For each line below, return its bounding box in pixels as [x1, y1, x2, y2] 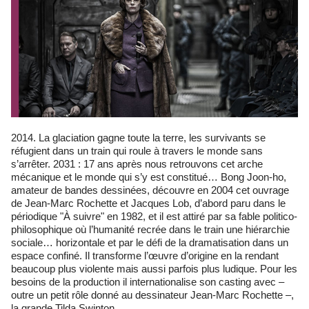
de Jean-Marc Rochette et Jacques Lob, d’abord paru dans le [11, 197, 286, 210]
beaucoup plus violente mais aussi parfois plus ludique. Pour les [11, 263, 297, 275]
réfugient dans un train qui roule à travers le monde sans [11, 145, 263, 157]
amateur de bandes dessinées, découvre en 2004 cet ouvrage [11, 184, 289, 197]
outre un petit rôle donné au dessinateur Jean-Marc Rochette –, [11, 289, 294, 301]
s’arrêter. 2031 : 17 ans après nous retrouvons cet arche [11, 158, 263, 170]
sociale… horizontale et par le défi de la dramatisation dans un [11, 237, 288, 249]
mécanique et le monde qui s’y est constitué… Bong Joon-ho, [11, 171, 286, 183]
